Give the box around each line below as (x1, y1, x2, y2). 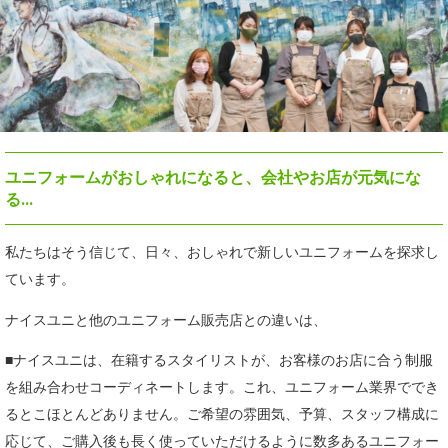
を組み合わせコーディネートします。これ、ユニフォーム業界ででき (5, 379, 439, 396)
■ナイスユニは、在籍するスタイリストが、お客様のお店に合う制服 (5, 352, 433, 369)
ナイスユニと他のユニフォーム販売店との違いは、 (5, 311, 327, 328)
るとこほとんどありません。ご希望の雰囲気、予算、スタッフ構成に (5, 406, 439, 423)
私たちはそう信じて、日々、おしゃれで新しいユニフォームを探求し (5, 243, 439, 260)
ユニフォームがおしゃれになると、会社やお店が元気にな (5, 167, 421, 187)
